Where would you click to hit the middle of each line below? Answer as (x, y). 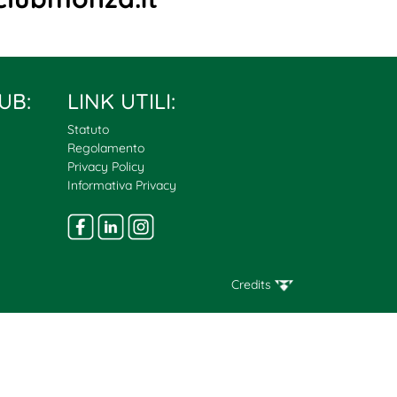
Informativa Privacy (122, 185)
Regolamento (106, 148)
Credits (253, 284)
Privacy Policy (106, 166)
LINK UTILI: (121, 101)
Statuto (88, 129)
